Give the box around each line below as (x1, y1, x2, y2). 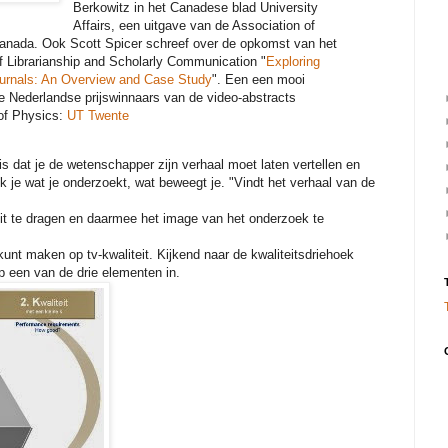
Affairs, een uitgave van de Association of (73, 18, 316, 34)
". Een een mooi (212, 72, 305, 88)
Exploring (266, 54, 320, 70)
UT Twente (67, 108, 129, 124)
